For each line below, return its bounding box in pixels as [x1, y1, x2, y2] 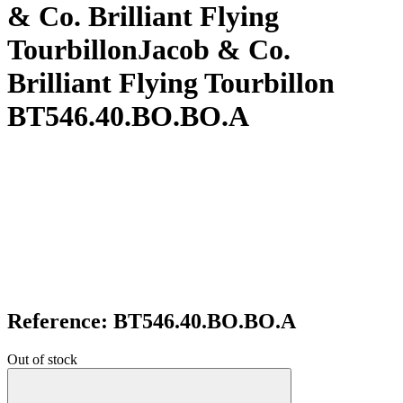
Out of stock [7, 351, 77, 367]
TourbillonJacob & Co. [7, 33, 291, 67]
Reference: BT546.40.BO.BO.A [7, 309, 296, 333]
